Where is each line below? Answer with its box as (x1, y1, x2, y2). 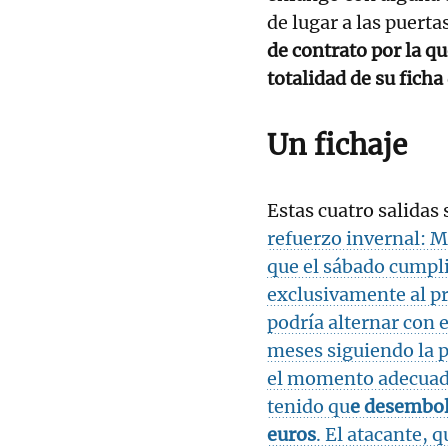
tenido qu (267, 394, 350, 418)
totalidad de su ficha (267, 66, 443, 90)
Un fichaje (267, 126, 407, 163)
